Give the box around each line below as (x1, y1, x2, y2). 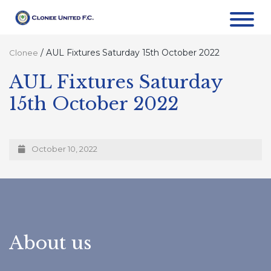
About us (9, 231, 91, 254)
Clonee (9, 47, 38, 57)
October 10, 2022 (30, 143, 97, 154)
